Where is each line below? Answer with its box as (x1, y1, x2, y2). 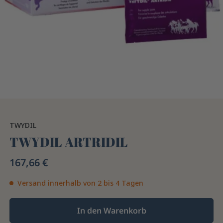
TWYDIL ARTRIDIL (9, 133, 128, 151)
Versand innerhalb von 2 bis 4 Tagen (17, 178, 144, 188)
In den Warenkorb (77, 205, 146, 217)
